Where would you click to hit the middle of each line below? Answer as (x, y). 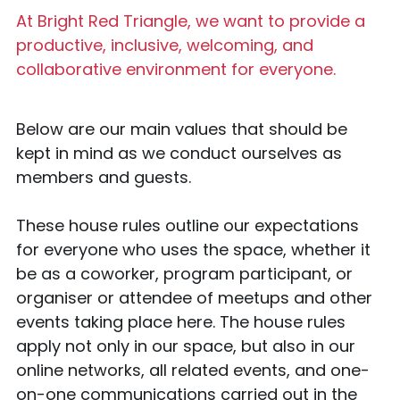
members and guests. (103, 177)
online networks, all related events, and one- (192, 370)
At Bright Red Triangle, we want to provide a (190, 21)
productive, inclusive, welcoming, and (164, 45)
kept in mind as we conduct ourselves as (179, 153)
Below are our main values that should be (181, 129)
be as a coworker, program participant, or (184, 273)
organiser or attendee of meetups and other (194, 297)
